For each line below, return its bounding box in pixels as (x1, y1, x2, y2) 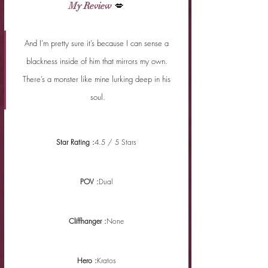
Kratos (96, 255, 116, 266)
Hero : (77, 255, 97, 266)
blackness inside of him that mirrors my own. (26, 55, 170, 66)
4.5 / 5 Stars (95, 136, 136, 147)
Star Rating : (56, 136, 95, 147)
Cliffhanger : (69, 215, 106, 226)
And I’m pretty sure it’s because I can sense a (25, 37, 171, 48)
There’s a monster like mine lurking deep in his (23, 73, 173, 84)
